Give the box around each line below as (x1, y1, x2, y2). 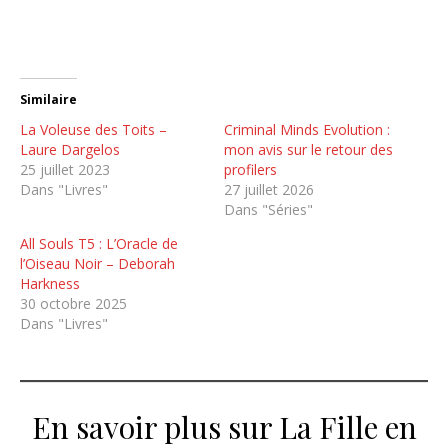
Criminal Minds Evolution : (224, 119, 390, 139)
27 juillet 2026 (224, 179, 314, 199)
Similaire (20, 90, 77, 108)
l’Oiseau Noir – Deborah (20, 253, 175, 273)
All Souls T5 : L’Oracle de (20, 233, 178, 253)
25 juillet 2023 (20, 159, 110, 179)
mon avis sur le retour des (224, 139, 393, 159)
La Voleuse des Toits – (20, 119, 167, 139)
